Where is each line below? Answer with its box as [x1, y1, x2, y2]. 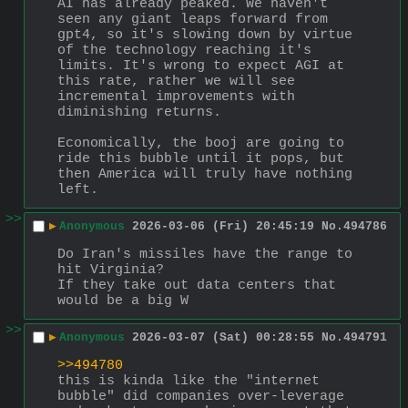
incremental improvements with [57, 88, 295, 105]
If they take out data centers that [57, 277, 336, 293]
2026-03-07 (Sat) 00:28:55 [132, 331, 314, 345]
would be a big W [57, 292, 189, 309]
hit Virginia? [57, 261, 164, 278]
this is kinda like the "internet [57, 372, 320, 389]
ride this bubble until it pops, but [57, 150, 344, 167]
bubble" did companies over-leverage [57, 388, 344, 404]
